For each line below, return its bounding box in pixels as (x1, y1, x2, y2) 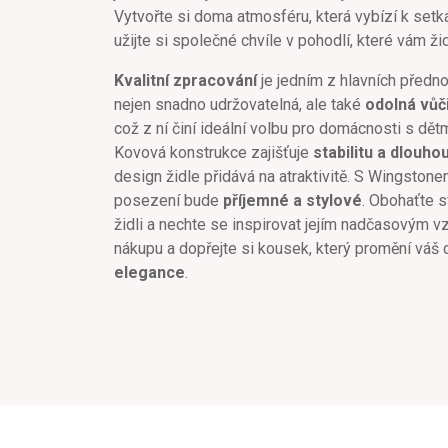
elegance (114, 262, 185, 282)
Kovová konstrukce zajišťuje (114, 142, 313, 162)
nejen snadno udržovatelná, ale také (114, 94, 365, 114)
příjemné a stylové (223, 190, 362, 210)
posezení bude (114, 190, 223, 210)
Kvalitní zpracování (114, 70, 257, 90)
